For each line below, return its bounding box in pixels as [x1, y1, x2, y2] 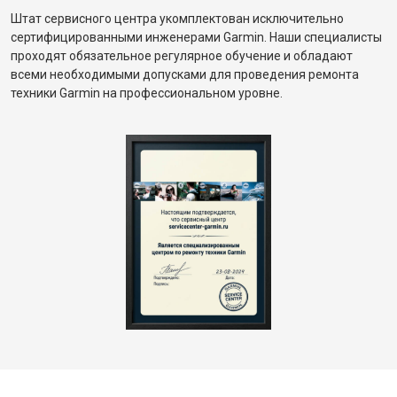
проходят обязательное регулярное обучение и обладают [11, 49, 353, 63]
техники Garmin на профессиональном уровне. [11, 86, 283, 100]
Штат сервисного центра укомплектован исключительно [11, 12, 344, 26]
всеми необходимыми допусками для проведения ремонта [11, 67, 359, 82]
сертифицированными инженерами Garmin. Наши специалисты [11, 30, 382, 44]
